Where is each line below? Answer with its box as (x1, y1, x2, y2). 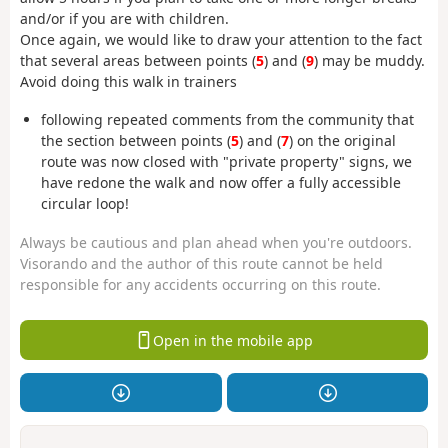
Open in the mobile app (152, 330, 313, 350)
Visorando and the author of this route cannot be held (20, 253, 383, 273)
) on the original (289, 131, 396, 151)
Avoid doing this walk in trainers (20, 71, 237, 91)
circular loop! (41, 194, 129, 214)
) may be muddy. (314, 50, 425, 70)
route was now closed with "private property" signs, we (41, 152, 412, 172)
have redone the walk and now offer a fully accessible (41, 173, 401, 193)
